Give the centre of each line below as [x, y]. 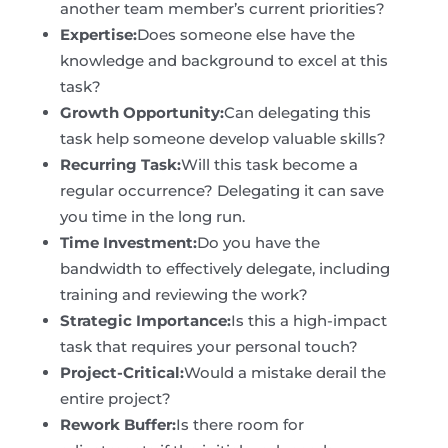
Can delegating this [297, 113]
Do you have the [258, 243]
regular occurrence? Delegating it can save [221, 191]
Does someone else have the [245, 35]
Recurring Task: [120, 165]
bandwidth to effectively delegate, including [224, 269]
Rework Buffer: [117, 425]
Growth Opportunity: [141, 113]
